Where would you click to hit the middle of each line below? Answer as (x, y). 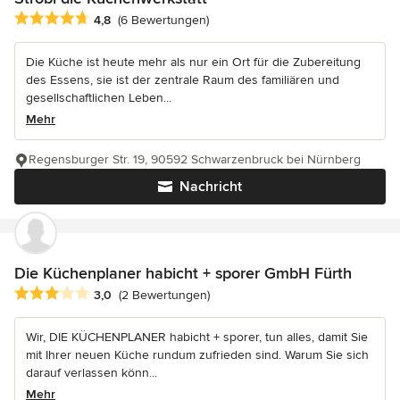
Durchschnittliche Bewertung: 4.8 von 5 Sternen (163, 18)
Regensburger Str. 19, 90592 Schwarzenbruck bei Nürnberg (195, 159)
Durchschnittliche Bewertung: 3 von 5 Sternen (158, 293)
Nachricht (211, 186)
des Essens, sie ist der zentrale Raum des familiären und (183, 79)
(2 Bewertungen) (164, 295)
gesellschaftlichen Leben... (99, 97)
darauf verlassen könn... (92, 372)
